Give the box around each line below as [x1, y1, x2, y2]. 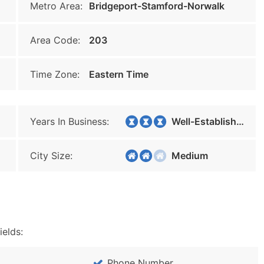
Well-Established [164, 115, 236, 127]
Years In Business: [30, 115, 109, 127]
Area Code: [30, 34, 80, 46]
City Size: [30, 150, 72, 161]
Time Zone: [30, 68, 80, 80]
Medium [164, 150, 208, 161]
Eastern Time [89, 68, 148, 80]
